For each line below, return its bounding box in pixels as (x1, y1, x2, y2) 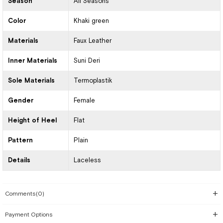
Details (8, 156, 30, 164)
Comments (5, 190, 36, 197)
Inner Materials (8, 57, 57, 64)
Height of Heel (8, 116, 57, 124)
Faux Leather (73, 37, 111, 44)
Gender (8, 97, 33, 104)
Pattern (8, 136, 33, 144)
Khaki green (73, 17, 109, 24)
